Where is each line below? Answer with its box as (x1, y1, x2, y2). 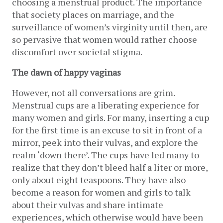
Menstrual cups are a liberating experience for (12, 99, 199, 111)
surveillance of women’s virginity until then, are (12, 20, 208, 33)
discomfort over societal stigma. (12, 45, 144, 58)
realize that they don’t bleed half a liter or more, (12, 161, 208, 173)
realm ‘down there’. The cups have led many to (12, 148, 199, 161)
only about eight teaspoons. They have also (12, 173, 186, 186)
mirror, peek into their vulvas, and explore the (12, 136, 198, 148)
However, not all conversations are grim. (12, 86, 175, 99)
